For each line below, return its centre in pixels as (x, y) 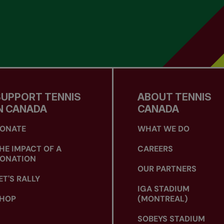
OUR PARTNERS (167, 169)
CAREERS (155, 149)
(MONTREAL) (162, 199)
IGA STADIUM (163, 189)
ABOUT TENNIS (174, 97)
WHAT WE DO (163, 129)
